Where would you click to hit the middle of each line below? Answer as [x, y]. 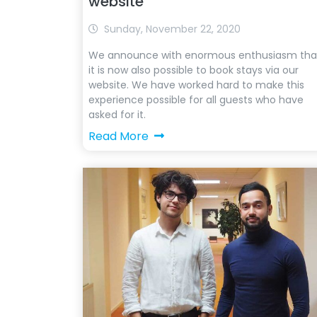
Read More [119, 136]
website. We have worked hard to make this [196, 85]
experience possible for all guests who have [196, 100]
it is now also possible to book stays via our [194, 70]
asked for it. [117, 115]
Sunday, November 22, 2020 [172, 29]
